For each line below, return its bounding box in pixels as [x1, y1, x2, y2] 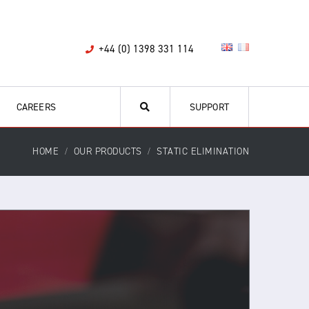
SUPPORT [189, 101, 229, 114]
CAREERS [16, 101, 57, 114]
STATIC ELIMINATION [157, 145, 249, 158]
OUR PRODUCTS [73, 145, 142, 158]
